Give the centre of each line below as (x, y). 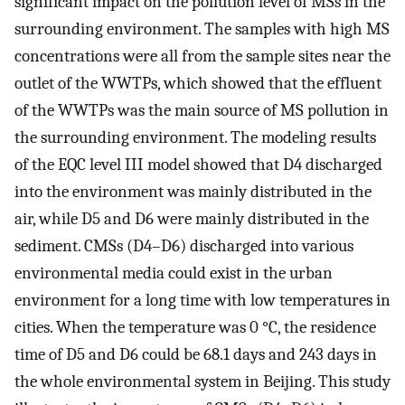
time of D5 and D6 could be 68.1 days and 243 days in (196, 355)
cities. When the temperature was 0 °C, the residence (195, 328)
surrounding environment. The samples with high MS (202, 29)
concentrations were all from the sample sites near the (202, 57)
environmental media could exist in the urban (174, 273)
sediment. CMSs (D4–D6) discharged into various (184, 246)
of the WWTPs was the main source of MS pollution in (202, 111)
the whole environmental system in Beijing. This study (202, 382)
